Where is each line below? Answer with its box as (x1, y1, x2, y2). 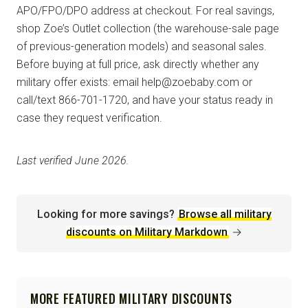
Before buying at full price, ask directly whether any (16, 58, 259, 71)
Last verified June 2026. (16, 154, 129, 167)
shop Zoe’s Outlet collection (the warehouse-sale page (16, 22, 279, 35)
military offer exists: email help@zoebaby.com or (16, 76, 252, 89)
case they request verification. (16, 111, 162, 124)
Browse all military (178, 208, 272, 221)
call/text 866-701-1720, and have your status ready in (16, 93, 273, 107)
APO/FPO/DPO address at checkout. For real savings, (16, 4, 274, 17)
